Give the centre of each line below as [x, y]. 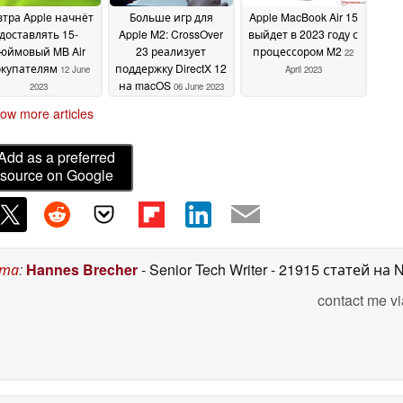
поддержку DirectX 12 [171, 68]
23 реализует [171, 51]
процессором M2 [299, 51]
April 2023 [303, 70]
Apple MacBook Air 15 [303, 17]
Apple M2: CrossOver [171, 34]
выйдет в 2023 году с [303, 34]
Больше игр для [171, 17]
